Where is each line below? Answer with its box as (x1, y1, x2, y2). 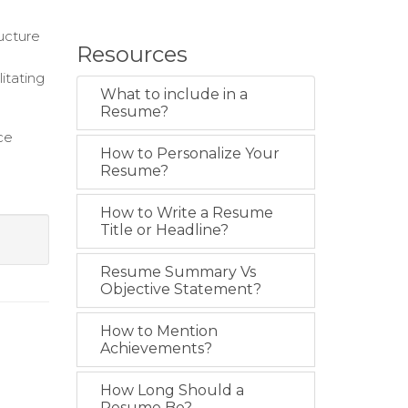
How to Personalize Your (99, 145, 280, 162)
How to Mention (99, 322, 218, 340)
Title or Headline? (99, 221, 229, 239)
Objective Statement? (99, 280, 261, 298)
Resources (76, 41, 188, 67)
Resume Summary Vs (99, 263, 256, 280)
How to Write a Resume (99, 204, 273, 221)
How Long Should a (99, 382, 244, 399)
